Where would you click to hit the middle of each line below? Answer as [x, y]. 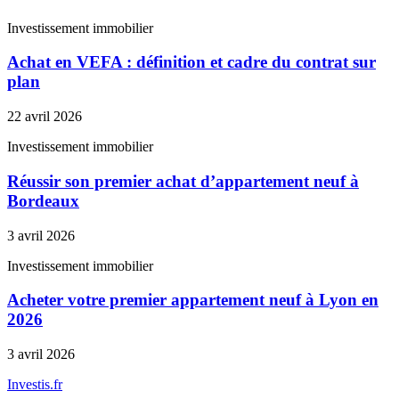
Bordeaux [43, 200]
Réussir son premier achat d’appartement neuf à [183, 181]
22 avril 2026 [45, 117]
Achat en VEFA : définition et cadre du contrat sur [191, 62]
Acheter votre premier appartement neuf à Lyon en [193, 300]
